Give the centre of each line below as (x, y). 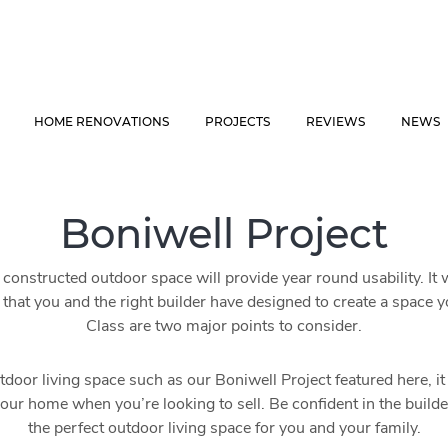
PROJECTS (238, 122)
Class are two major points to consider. (224, 326)
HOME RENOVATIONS (102, 122)
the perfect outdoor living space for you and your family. (224, 428)
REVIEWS (336, 122)
